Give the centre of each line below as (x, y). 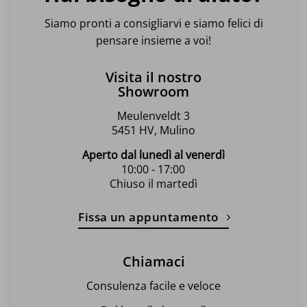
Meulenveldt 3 (153, 115)
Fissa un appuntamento (148, 217)
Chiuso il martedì (153, 183)
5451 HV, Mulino (153, 130)
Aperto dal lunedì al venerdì (153, 155)
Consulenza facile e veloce (153, 285)
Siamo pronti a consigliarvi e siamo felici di (153, 23)
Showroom (153, 91)
